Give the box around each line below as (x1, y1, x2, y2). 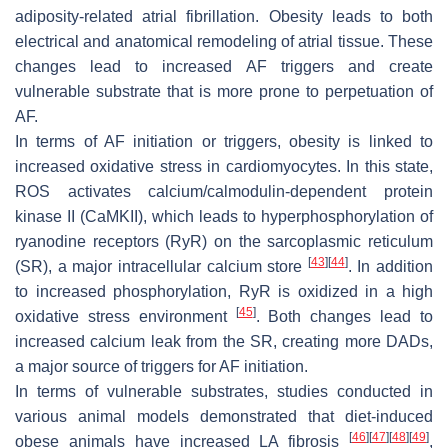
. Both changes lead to (255, 308, 434, 326)
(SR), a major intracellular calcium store (15, 258, 308, 276)
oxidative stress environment (15, 308, 236, 326)
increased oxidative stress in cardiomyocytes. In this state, (15, 158, 433, 176)
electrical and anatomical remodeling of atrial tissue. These (15, 33, 433, 51)
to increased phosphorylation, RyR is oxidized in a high (15, 283, 433, 301)
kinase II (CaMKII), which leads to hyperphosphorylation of (15, 208, 433, 226)
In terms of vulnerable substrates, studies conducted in (15, 383, 433, 401)
